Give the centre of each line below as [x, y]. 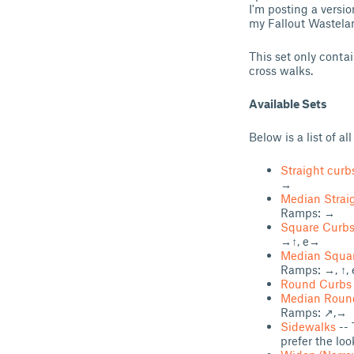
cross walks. [281, 70]
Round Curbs [316, 284]
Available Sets [288, 104]
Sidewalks [308, 326]
